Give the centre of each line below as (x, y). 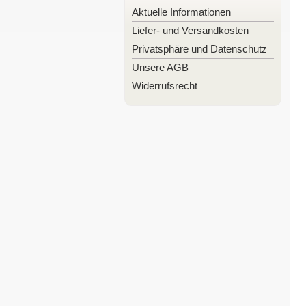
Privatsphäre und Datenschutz (199, 49)
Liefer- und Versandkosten (190, 30)
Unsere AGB (160, 67)
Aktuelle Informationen (181, 12)
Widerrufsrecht (165, 86)
